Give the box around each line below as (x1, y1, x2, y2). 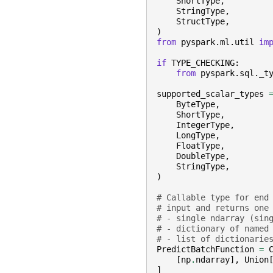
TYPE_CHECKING (171, 58, 235, 68)
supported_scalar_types (157, 89, 264, 99)
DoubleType (176, 151, 225, 161)
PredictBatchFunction (157, 244, 254, 255)
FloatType (176, 141, 220, 151)
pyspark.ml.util (181, 37, 254, 48)
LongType (176, 130, 215, 141)
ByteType (176, 99, 215, 110)
